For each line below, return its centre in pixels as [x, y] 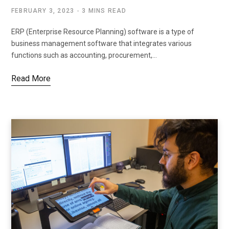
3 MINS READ [104, 11]
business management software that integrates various [101, 44]
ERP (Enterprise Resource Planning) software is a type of [103, 32]
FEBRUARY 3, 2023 [43, 11]
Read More [31, 79]
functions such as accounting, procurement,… [84, 55]
